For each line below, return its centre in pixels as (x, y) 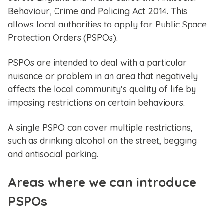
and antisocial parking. (53, 154)
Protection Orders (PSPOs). (63, 38)
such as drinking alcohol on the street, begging (102, 141)
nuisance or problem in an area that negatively (103, 76)
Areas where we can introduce (102, 182)
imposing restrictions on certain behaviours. (96, 103)
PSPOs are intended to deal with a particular (97, 63)
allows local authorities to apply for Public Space (107, 25)
